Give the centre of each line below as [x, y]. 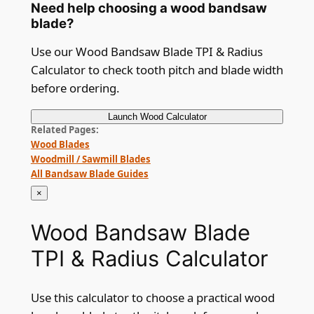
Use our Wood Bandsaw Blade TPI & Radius [146, 52]
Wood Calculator [173, 116]
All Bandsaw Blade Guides [89, 173]
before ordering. [75, 88]
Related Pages [63, 129]
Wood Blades [60, 144]
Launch [122, 116]
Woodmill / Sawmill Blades [90, 159]
